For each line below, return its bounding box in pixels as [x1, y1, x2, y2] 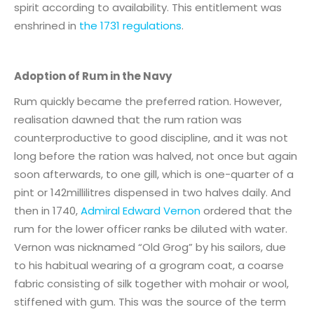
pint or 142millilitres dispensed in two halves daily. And [14, 184, 291, 200]
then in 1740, [14, 203, 81, 218]
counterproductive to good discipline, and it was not [14, 130, 288, 145]
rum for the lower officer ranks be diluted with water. [14, 221, 287, 236]
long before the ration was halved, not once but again [14, 148, 297, 163]
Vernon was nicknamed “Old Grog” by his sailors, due [14, 239, 286, 254]
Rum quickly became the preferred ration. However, [14, 93, 282, 109]
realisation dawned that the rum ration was [14, 111, 242, 127]
